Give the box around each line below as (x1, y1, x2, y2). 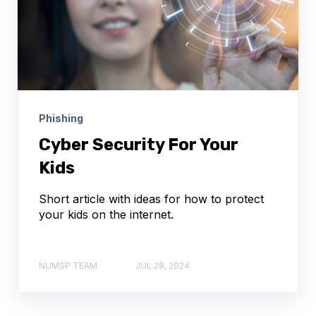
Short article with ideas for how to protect (39, 191, 264, 206)
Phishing (39, 111, 83, 124)
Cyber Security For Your (39, 134, 238, 154)
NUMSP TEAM (39, 260, 97, 272)
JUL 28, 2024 (135, 260, 190, 272)
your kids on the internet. (39, 207, 174, 221)
